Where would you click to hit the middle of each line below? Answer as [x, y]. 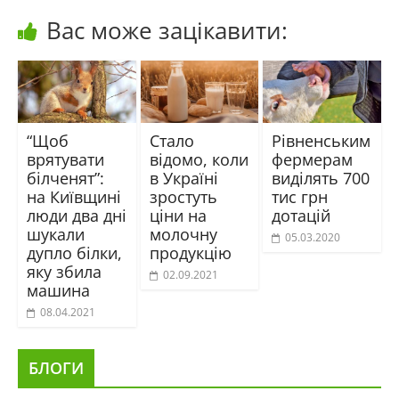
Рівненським [322, 140]
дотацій [301, 215]
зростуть [183, 196]
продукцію [190, 252]
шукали [55, 234]
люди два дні [76, 215]
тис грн [300, 196]
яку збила [64, 271]
